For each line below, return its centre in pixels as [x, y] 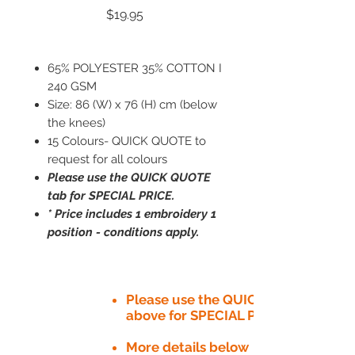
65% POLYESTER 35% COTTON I [135, 68]
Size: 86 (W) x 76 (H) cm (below [132, 104]
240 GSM [72, 86]
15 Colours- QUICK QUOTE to [127, 141]
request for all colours [109, 159]
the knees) [76, 122]
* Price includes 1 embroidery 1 [132, 214]
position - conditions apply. [125, 232]
